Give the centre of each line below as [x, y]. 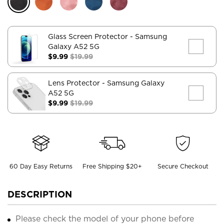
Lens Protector [75, 83]
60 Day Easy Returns [41, 166]
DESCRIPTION [40, 194]
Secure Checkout [183, 166]
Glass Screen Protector [89, 36]
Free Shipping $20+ [112, 166]
